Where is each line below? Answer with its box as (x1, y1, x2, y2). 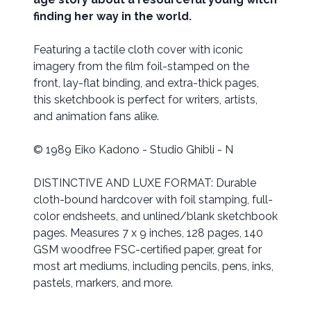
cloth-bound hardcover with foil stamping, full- (33, 193, 273, 207)
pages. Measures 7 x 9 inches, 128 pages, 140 (33, 226, 263, 240)
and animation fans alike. (33, 110, 159, 124)
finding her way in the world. (33, 10, 192, 24)
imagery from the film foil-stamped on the (33, 60, 249, 74)
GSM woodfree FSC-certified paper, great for (33, 243, 262, 257)
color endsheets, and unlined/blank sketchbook (33, 210, 278, 224)
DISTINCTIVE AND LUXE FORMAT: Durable (33, 176, 256, 190)
